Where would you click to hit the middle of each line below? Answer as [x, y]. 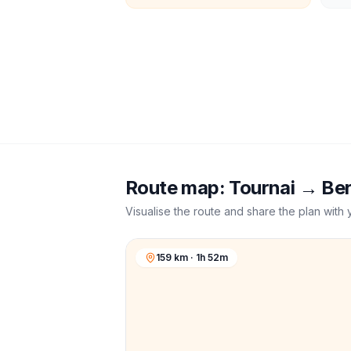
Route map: [177, 188]
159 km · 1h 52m [192, 257]
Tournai [262, 188]
